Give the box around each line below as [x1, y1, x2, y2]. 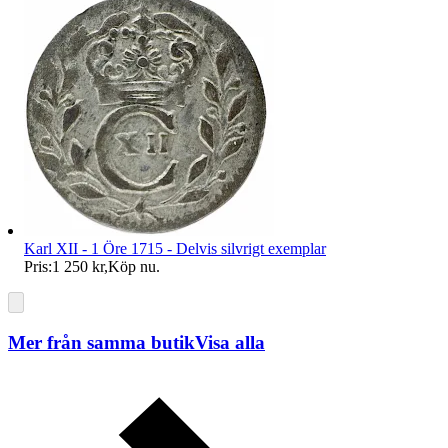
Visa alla [195, 332, 265, 354]
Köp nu [108, 258, 156, 276]
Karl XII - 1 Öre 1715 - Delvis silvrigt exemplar [24, 240, 326, 258]
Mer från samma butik [8, 332, 195, 354]
